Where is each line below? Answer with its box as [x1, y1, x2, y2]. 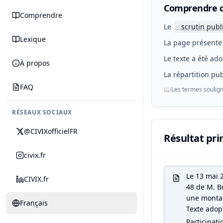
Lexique [20, 34, 46, 44]
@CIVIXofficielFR [24, 126, 78, 136]
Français [20, 198, 48, 208]
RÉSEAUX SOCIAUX [12, 108, 72, 116]
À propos [20, 58, 50, 68]
